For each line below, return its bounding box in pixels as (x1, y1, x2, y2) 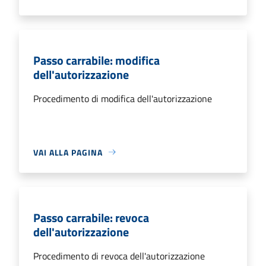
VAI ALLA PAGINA (33, 145, 103, 159)
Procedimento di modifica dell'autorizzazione (33, 91, 212, 106)
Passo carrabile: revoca (33, 208, 149, 227)
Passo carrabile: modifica (33, 50, 160, 69)
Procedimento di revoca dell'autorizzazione (33, 248, 205, 263)
